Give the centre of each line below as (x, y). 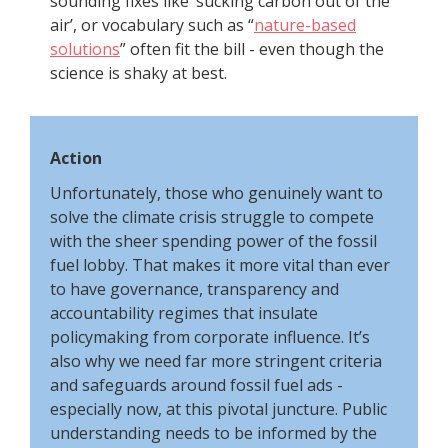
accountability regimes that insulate (184, 313)
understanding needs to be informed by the (213, 433)
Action (76, 158)
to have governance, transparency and (194, 289)
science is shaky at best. (138, 73)
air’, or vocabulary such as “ (152, 25)
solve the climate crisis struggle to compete (212, 217)
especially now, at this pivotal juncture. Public (218, 409)
